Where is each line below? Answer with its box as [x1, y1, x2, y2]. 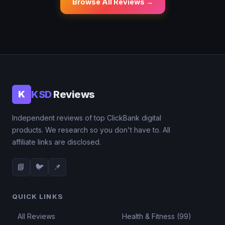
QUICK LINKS [12, 192, 63, 200]
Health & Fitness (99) [122, 211, 191, 220]
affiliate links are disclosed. [12, 137, 101, 146]
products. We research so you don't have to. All [12, 125, 170, 134]
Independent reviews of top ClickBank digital [12, 113, 161, 122]
